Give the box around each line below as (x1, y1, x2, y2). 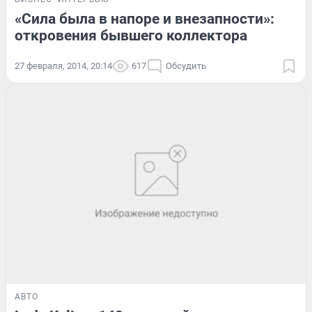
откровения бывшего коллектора (15, 26, 247, 44)
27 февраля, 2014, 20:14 (15, 60, 112, 71)
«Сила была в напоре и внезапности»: (15, 10, 274, 27)
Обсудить (166, 60, 206, 71)
